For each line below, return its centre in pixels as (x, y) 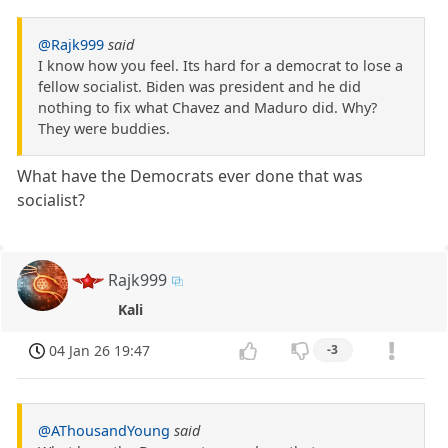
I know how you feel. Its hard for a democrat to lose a (220, 65)
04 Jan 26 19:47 (100, 351)
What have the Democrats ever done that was (190, 175)
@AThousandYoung (104, 431)
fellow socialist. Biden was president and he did (199, 86)
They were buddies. (104, 128)
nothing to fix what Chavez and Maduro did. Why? (207, 107)
